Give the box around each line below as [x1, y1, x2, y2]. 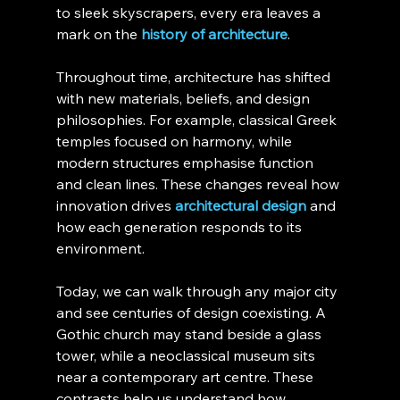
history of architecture [140, 25, 287, 43]
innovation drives [55, 196, 175, 214]
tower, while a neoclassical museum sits [55, 346, 319, 364]
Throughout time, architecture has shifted [55, 68, 334, 86]
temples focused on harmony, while [55, 132, 296, 150]
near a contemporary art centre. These [55, 368, 317, 386]
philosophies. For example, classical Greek [55, 111, 340, 129]
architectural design [174, 196, 306, 214]
